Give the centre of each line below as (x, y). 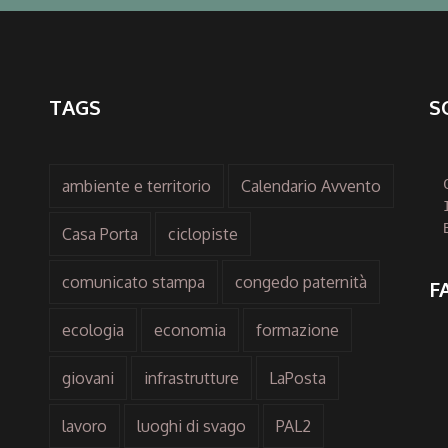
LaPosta (297, 377)
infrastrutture (191, 377)
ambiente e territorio (136, 185)
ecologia (93, 329)
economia (190, 329)
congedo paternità (301, 281)
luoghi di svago (191, 425)
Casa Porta (100, 233)
